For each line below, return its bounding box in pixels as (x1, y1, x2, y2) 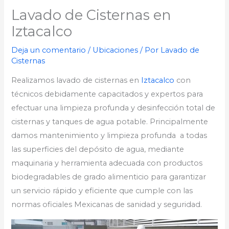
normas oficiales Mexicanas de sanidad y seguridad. (11, 200, 202, 210)
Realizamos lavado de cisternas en (11, 76, 142, 85)
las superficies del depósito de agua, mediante (11, 145, 185, 154)
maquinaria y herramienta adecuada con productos (11, 158, 203, 168)
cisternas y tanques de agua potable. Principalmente (11, 117, 209, 127)
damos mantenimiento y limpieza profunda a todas (11, 131, 208, 141)
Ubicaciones (93, 45, 139, 55)
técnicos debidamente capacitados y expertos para (11, 89, 203, 99)
